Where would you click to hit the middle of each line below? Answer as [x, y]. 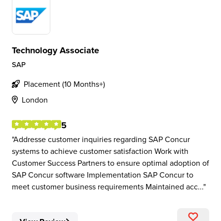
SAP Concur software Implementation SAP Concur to [103, 175]
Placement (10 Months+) [64, 84]
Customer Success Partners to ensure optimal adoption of [110, 163]
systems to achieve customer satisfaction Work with [100, 151]
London [35, 100]
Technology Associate [55, 50]
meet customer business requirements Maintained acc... [108, 186]
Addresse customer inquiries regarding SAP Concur [102, 139]
